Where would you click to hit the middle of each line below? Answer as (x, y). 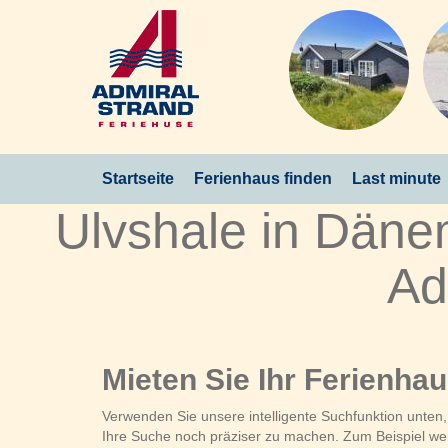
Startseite (138, 178)
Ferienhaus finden (263, 178)
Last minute (396, 178)
